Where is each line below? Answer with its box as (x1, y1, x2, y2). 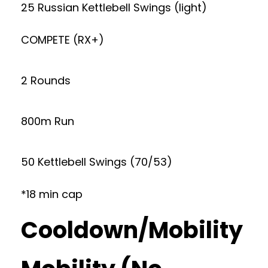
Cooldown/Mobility (21, 214, 243, 246)
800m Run (21, 114, 74, 129)
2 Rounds (21, 73, 71, 88)
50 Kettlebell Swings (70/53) (21, 154, 172, 169)
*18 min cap (21, 187, 83, 202)
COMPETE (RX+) (21, 32, 104, 47)
